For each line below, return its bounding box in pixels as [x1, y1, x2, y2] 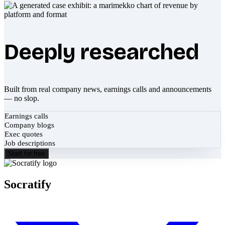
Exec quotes [5, 130, 43, 138]
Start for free [8, 149, 45, 157]
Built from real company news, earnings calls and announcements [4, 84, 211, 93]
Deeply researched [4, 38, 199, 65]
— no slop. [4, 93, 39, 102]
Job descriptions [5, 139, 55, 147]
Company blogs [5, 121, 54, 129]
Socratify [4, 177, 51, 191]
